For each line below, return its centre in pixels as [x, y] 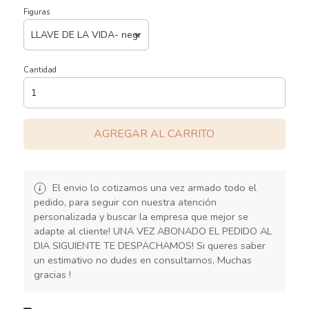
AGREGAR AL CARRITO [154, 133]
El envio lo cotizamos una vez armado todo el [153, 187]
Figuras [36, 12]
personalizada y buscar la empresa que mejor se [141, 216]
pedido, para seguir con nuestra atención [125, 202]
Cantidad [40, 70]
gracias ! [52, 274]
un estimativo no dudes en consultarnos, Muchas [142, 260]
